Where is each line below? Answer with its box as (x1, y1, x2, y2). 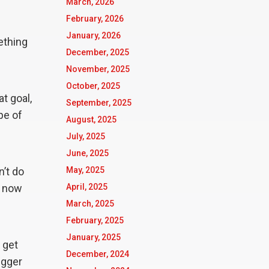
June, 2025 (65, 148, 109, 158)
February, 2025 (65, 216, 124, 225)
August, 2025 (65, 115, 116, 124)
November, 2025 (65, 64, 130, 74)
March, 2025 (65, 199, 114, 208)
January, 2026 (65, 31, 121, 40)
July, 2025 (65, 131, 105, 141)
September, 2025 (65, 98, 131, 107)
